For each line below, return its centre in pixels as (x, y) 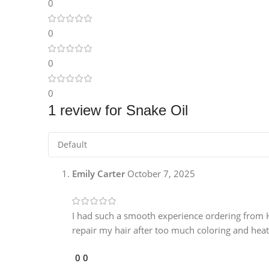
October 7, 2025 (161, 174)
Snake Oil (157, 110)
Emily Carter (100, 174)
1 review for (87, 110)
